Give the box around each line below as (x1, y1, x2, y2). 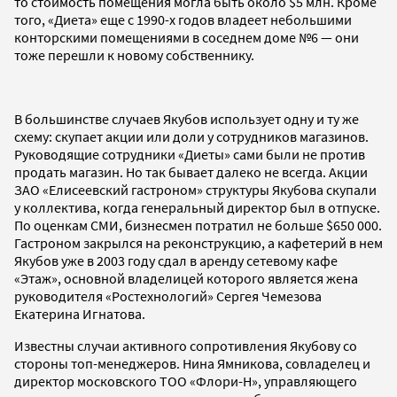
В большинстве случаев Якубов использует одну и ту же (14, 110, 359, 128)
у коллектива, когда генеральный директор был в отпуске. (14, 198, 380, 217)
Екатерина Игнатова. (14, 305, 145, 323)
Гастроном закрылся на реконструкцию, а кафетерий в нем (14, 234, 383, 253)
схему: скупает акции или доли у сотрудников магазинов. (14, 128, 369, 146)
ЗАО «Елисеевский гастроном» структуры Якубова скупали (14, 181, 377, 199)
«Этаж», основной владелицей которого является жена (14, 269, 358, 288)
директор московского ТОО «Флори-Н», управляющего (14, 372, 357, 391)
